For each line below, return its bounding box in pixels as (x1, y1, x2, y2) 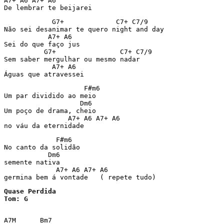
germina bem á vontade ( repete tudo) (4, 173, 156, 181)
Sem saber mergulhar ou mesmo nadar (4, 55, 140, 63)
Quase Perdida (4, 187, 56, 195)
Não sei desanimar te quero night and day (4, 25, 164, 33)
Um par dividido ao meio (4, 92, 96, 99)
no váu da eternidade (4, 122, 84, 129)
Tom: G (4, 195, 28, 202)
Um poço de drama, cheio (4, 107, 96, 114)
